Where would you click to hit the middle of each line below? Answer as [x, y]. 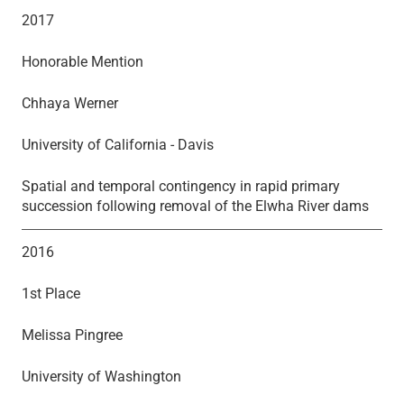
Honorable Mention [83, 61]
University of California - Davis [118, 144]
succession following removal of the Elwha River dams [195, 206]
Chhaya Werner [70, 103]
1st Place [51, 293]
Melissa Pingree [72, 335]
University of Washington [101, 376]
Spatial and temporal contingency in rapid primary [181, 186]
